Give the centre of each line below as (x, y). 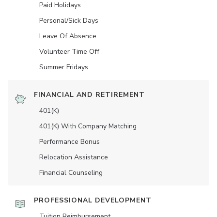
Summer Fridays (64, 67)
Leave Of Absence (68, 36)
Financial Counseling (71, 173)
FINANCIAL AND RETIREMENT (89, 95)
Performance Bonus (70, 142)
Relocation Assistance (74, 157)
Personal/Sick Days (69, 21)
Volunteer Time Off (69, 52)
